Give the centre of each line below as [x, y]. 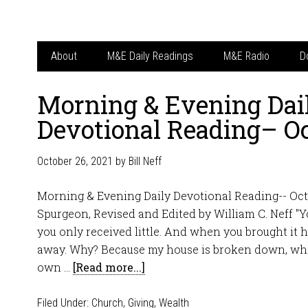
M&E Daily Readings [150, 56]
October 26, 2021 [75, 161]
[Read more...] [109, 267]
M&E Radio [246, 56]
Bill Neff [145, 161]
